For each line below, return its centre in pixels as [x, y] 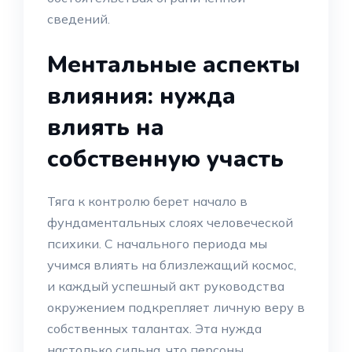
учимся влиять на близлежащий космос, [172, 265]
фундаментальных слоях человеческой [170, 222]
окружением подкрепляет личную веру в [176, 307]
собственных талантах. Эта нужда [154, 328]
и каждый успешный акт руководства [166, 286]
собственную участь [165, 159]
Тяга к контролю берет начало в [147, 201]
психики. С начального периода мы [157, 244]
